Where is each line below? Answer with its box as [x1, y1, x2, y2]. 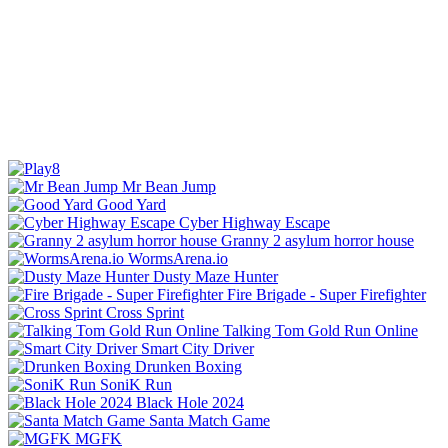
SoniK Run [100, 375, 172, 393]
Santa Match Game [149, 411, 270, 429]
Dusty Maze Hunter [153, 267, 278, 285]
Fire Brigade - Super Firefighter [227, 285, 426, 303]
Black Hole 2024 [136, 393, 244, 411]
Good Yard [97, 195, 166, 213]
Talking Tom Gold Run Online [223, 321, 418, 339]
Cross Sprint [106, 303, 184, 321]
